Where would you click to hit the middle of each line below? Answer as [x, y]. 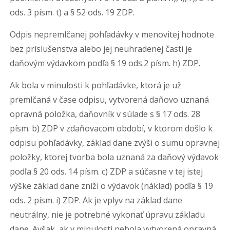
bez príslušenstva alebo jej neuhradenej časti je [101, 49]
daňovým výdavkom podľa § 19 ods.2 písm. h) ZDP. [105, 63]
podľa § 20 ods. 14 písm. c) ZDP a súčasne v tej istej [107, 171]
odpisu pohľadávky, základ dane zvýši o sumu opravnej [115, 143]
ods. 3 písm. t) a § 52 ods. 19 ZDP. [72, 12]
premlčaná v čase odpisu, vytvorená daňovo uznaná [110, 100]
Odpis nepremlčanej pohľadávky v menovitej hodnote [112, 34]
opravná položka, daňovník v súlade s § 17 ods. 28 [105, 114]
